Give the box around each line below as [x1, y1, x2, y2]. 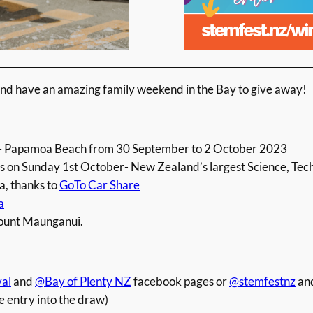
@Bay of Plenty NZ [35, 273, 131, 289]
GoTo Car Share [59, 177, 140, 193]
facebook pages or [131, 273, 229, 289]
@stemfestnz [229, 273, 296, 289]
